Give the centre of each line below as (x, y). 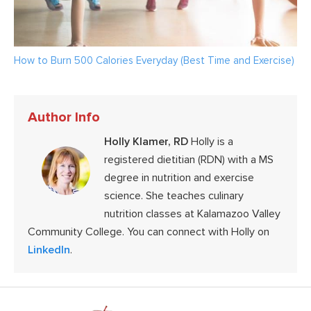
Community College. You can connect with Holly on (149, 232)
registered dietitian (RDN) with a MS (189, 160)
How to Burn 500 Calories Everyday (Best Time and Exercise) (154, 61)
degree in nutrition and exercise (179, 178)
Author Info (64, 118)
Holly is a (211, 142)
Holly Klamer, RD (146, 142)
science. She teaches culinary (174, 196)
